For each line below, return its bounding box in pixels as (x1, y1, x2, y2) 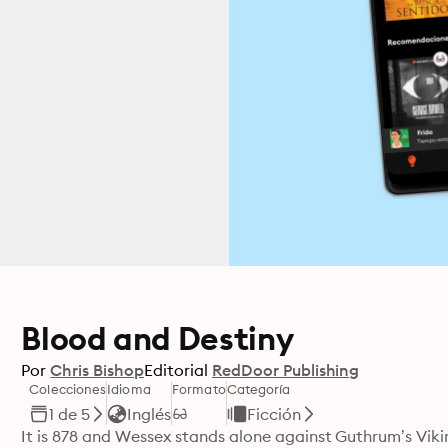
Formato (172, 381, 226, 397)
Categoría (226, 381, 291, 397)
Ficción (246, 404, 301, 424)
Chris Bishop (50, 360, 144, 380)
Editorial (143, 360, 208, 380)
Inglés (127, 404, 172, 424)
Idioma (107, 381, 151, 397)
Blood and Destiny (21, 318, 294, 359)
